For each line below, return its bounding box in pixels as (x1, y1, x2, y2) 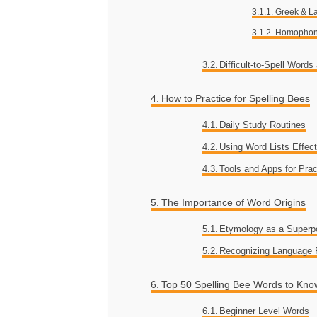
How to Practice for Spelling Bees (161, 93, 310, 105)
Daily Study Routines (219, 120, 306, 131)
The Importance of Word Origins (161, 197, 306, 209)
